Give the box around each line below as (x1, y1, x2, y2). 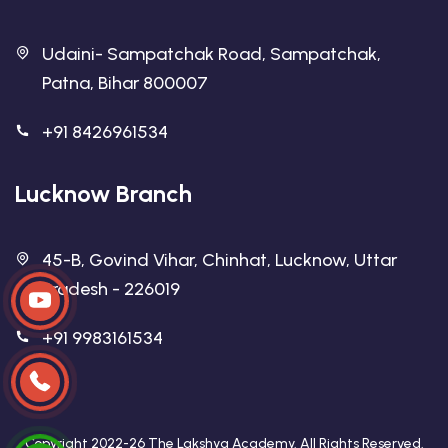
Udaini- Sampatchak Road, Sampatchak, (42, 43, 381, 65)
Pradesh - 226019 (42, 278, 180, 300)
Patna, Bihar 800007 (42, 72, 208, 94)
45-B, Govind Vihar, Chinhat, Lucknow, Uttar (42, 249, 397, 271)
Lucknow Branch (15, 179, 192, 208)
